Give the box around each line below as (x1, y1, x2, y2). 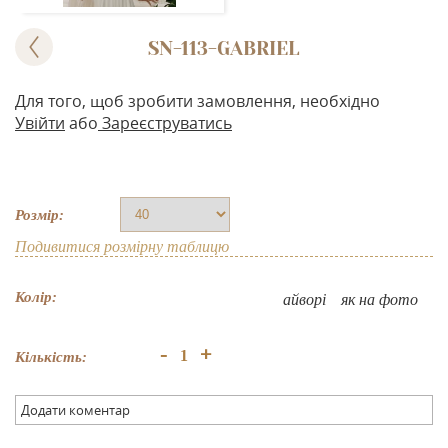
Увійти (15, 112, 65, 135)
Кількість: (15, 349, 87, 366)
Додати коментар (21, 401, 130, 420)
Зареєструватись (98, 112, 232, 135)
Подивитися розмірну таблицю (15, 238, 229, 256)
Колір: (15, 289, 57, 306)
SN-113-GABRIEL (148, 38, 300, 61)
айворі (283, 291, 326, 309)
